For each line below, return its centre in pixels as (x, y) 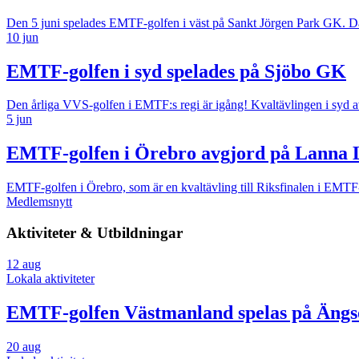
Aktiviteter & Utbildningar (95, 232)
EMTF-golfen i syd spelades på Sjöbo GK (176, 71)
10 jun (22, 37)
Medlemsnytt (39, 202)
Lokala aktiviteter (50, 278)
